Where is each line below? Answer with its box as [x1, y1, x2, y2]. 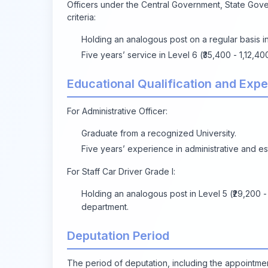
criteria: [67, 11, 96, 22]
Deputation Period [67, 228, 169, 243]
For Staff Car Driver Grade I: [67, 166, 175, 176]
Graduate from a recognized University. [81, 127, 236, 138]
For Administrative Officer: [67, 105, 167, 116]
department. [81, 201, 129, 212]
